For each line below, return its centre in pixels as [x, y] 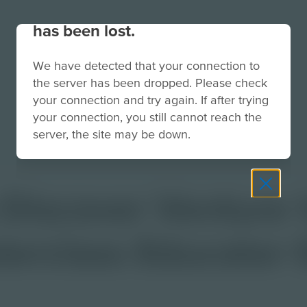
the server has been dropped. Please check [150, 83]
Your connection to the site [132, 11]
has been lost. [84, 30]
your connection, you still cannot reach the [147, 117]
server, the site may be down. [112, 134]
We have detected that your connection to [146, 65]
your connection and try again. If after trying [151, 100]
